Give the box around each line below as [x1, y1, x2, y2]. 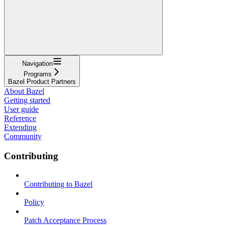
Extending [4, 123, 37, 132]
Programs [23, 70, 52, 78]
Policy [24, 198, 44, 207]
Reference [4, 114, 36, 123]
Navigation [22, 59, 53, 67]
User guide [4, 104, 39, 114]
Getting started [4, 95, 50, 104]
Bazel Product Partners [8, 77, 76, 85]
